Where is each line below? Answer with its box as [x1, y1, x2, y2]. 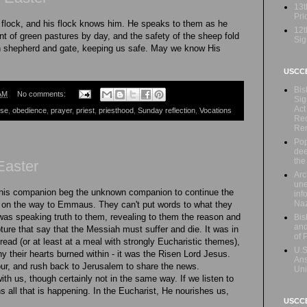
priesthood [99, 106, 134, 115]
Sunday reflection [138, 106, 195, 115]
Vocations [199, 106, 232, 115]
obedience [12, 106, 47, 115]
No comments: [16, 89, 68, 98]
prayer [51, 106, 72, 115]
